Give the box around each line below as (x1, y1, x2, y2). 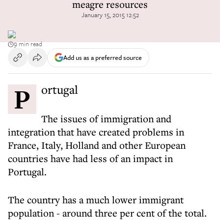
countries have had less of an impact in (8, 152, 173, 165)
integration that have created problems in (8, 125, 184, 138)
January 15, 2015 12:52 (81, 10, 139, 20)
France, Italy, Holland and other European (8, 138, 186, 152)
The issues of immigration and (41, 112, 171, 125)
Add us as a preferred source (63, 52, 142, 62)
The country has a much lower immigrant (8, 193, 184, 206)
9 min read (14, 39, 42, 49)
